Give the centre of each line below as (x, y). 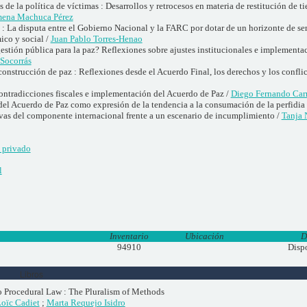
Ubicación (205, 236)
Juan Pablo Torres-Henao (96, 38)
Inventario (130, 236)
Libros (31, 273)
